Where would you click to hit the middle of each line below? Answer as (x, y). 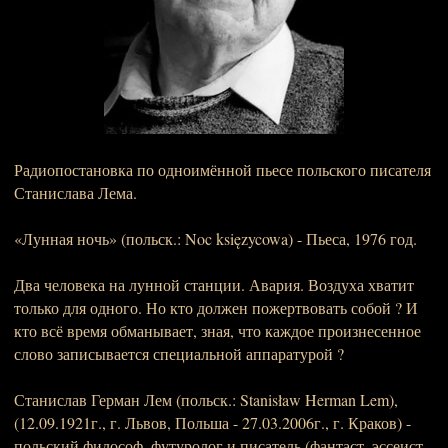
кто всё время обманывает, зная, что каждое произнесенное (217, 330)
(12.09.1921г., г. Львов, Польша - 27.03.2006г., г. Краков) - (212, 422)
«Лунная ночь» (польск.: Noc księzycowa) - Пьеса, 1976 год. (215, 238)
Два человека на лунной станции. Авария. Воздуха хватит (214, 284)
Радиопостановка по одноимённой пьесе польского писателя (222, 169)
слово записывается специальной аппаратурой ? (179, 353)
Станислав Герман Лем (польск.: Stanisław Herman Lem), (206, 399)
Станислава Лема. (75, 192)
